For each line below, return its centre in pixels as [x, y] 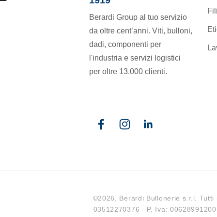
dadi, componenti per [125, 44]
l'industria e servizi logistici [135, 58]
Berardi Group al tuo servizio [138, 17]
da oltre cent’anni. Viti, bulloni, [141, 31]
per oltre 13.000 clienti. [128, 71]
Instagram [133, 130]
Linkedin [154, 130]
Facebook [109, 130]
